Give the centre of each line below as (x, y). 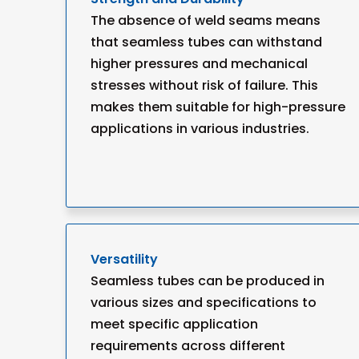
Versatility (124, 259)
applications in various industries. (200, 129)
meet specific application (174, 324)
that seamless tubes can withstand (206, 42)
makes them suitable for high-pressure (218, 107)
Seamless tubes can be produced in (208, 281)
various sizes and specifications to (204, 303)
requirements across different (188, 346)
